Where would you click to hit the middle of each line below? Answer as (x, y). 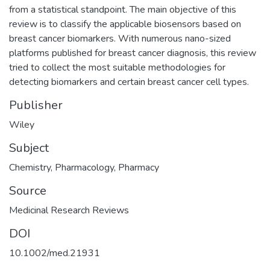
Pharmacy (139, 167)
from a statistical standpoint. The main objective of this (123, 9)
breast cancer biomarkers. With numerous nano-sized (120, 38)
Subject (29, 148)
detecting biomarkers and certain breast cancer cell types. (129, 82)
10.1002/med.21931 (55, 253)
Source (28, 190)
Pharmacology (84, 167)
